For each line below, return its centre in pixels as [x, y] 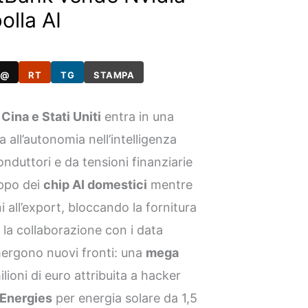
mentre [170, 184]
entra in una [138, 116]
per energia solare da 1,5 [125, 298]
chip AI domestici [96, 184]
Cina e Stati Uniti [52, 116]
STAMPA [114, 75]
